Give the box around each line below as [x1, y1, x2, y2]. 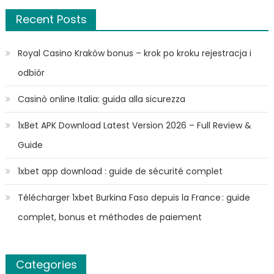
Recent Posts [15, 11, 87, 27]
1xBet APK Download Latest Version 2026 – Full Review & [17, 119, 251, 131]
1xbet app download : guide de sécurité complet [17, 165, 223, 177]
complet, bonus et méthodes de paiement [17, 210, 202, 223]
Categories [15, 256, 77, 272]
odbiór [17, 66, 45, 79]
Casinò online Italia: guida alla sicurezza [17, 92, 185, 105]
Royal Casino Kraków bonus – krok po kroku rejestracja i [17, 46, 251, 59]
